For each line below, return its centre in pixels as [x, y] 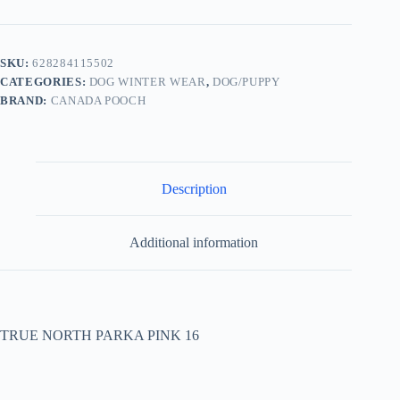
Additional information [194, 243]
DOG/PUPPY [246, 81]
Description [194, 188]
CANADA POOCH [98, 100]
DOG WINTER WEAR [147, 81]
